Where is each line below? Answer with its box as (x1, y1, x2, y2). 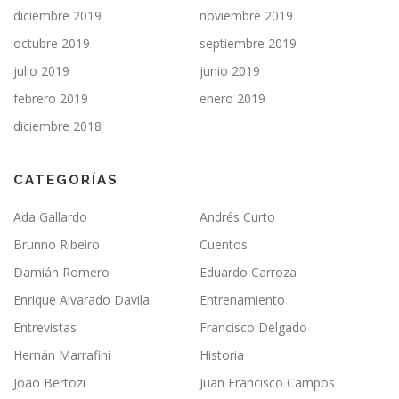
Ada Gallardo (13, 208, 87, 226)
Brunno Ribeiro (13, 236, 100, 254)
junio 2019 (199, 62, 260, 80)
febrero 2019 (13, 90, 88, 108)
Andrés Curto (199, 208, 275, 226)
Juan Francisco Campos (199, 374, 335, 392)
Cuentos (199, 236, 248, 254)
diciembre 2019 (13, 7, 102, 25)
